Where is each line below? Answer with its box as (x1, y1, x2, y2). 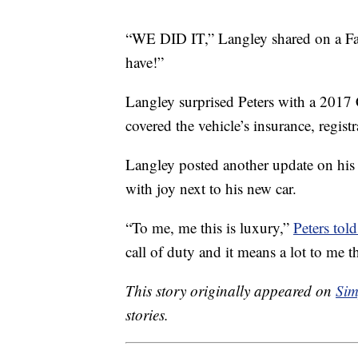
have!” (125, 52, 164, 73)
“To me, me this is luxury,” (125, 217, 293, 238)
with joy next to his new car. (125, 178, 296, 199)
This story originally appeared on (125, 280, 336, 301)
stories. (125, 304, 169, 325)
